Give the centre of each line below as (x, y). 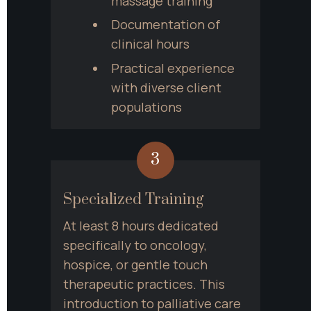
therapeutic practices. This (144, 284)
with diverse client (166, 87)
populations (146, 107)
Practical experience (173, 68)
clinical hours (150, 44)
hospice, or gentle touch (135, 264)
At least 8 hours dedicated (141, 225)
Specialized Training (133, 199)
